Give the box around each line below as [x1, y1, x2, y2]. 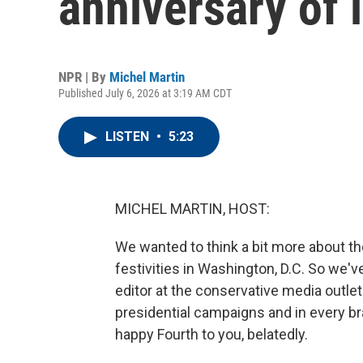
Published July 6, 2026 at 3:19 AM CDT [58, 87, 232, 100]
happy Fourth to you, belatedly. [115, 326, 308, 343]
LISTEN [105, 129, 152, 144]
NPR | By [58, 69, 109, 85]
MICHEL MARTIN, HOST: [115, 200, 270, 217]
